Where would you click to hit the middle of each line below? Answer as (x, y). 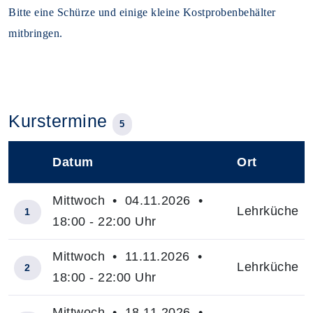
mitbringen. (36, 34)
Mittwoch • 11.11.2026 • (129, 257)
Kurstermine (60, 121)
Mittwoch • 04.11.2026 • (130, 201)
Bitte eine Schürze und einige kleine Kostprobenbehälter (142, 13)
